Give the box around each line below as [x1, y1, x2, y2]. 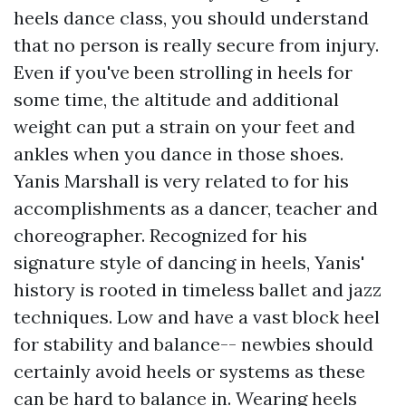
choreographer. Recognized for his [14, 223, 307, 246]
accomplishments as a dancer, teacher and [14, 196, 378, 219]
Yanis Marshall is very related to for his [14, 169, 349, 192]
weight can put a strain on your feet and [14, 114, 355, 138]
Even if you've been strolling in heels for [14, 60, 353, 83]
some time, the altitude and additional [14, 87, 339, 111]
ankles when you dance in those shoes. [14, 141, 343, 165]
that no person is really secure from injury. [14, 33, 379, 56]
